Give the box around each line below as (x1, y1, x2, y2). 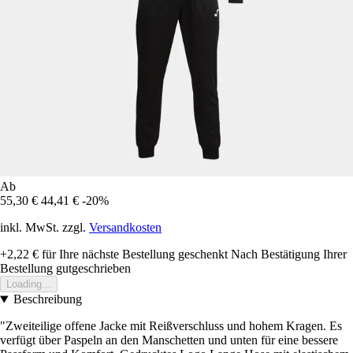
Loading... (6, 278, 51, 291)
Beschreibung (13, 292, 82, 307)
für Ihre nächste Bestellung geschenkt (39, 247, 228, 262)
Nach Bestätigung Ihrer (231, 247, 347, 262)
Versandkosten (89, 221, 162, 235)
